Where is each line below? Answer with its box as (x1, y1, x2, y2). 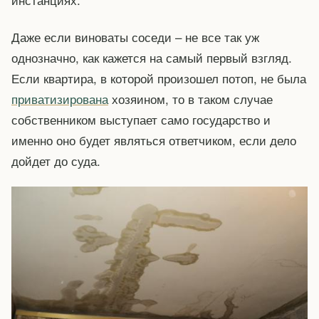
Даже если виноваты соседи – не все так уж (11, 27, 259, 46)
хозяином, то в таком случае (108, 89, 273, 108)
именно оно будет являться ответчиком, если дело (11, 130, 296, 149)
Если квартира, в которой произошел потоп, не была (11, 68, 306, 87)
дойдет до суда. (11, 151, 100, 169)
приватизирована (11, 89, 108, 108)
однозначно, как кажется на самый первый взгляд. (11, 48, 292, 66)
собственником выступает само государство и (11, 110, 271, 128)
